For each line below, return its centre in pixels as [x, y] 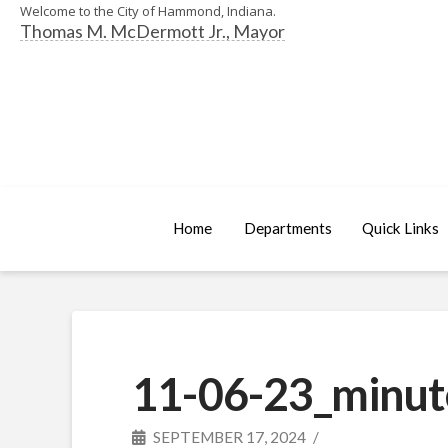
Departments [287, 228]
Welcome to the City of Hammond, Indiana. [148, 11]
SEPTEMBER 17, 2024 [228, 436]
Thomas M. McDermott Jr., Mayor [152, 31]
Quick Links [400, 228]
